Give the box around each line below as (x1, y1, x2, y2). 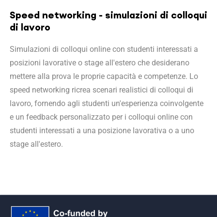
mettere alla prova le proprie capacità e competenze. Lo (10, 72, 198, 81)
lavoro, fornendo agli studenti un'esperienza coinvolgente (10, 99, 203, 108)
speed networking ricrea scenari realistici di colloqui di (10, 85, 193, 94)
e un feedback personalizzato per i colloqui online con (10, 112, 193, 122)
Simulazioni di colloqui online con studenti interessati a (10, 45, 198, 54)
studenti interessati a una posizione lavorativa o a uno (10, 126, 194, 135)
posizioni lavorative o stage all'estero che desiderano (10, 58, 189, 67)
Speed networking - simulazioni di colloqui (10, 9, 207, 21)
